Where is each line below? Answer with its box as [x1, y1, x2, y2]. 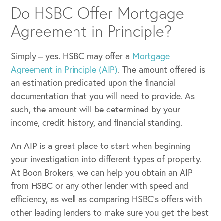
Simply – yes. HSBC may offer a [11, 50, 133, 62]
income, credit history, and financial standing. [11, 116, 183, 129]
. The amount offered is [118, 63, 206, 75]
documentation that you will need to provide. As [11, 90, 195, 102]
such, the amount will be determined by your [11, 103, 181, 115]
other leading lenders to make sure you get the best [11, 206, 209, 219]
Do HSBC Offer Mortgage [11, 2, 184, 24]
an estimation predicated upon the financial [11, 76, 176, 89]
